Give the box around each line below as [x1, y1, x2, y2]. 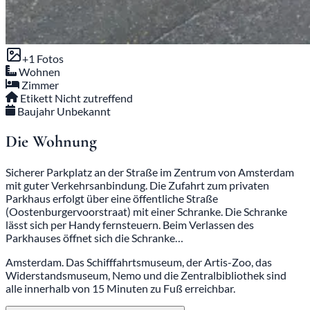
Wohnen [19, 65, 60, 79]
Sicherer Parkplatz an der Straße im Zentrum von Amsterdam [6, 165, 294, 179]
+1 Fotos [22, 52, 64, 66]
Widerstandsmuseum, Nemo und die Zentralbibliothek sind [6, 268, 286, 282]
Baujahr [17, 104, 55, 118]
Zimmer [21, 78, 59, 92]
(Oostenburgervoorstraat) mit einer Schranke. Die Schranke [6, 204, 287, 218]
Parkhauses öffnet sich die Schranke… [6, 230, 183, 244]
